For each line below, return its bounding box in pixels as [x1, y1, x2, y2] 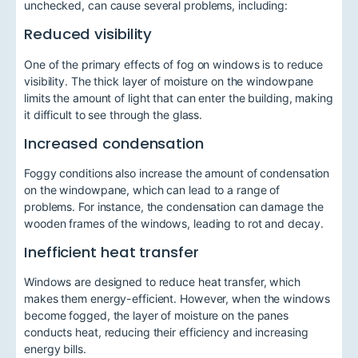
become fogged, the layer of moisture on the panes [24, 308, 289, 323]
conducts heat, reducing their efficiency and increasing [24, 325, 308, 340]
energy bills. [24, 342, 86, 356]
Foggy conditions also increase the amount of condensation [24, 165, 330, 180]
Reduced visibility [24, 24, 153, 45]
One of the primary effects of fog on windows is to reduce [24, 57, 324, 71]
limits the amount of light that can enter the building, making [24, 90, 333, 105]
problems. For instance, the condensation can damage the [24, 199, 324, 213]
